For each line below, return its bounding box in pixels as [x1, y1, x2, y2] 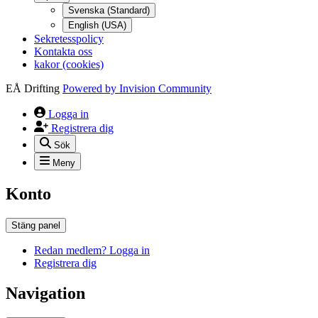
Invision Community [119, 82, 212, 95]
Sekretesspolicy [34, 33, 104, 45]
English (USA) [68, 20, 126, 31]
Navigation [6, 284, 85, 303]
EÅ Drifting [6, 82, 60, 95]
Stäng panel [11, 220, 60, 231]
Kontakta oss [34, 45, 92, 58]
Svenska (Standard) [68, 5, 150, 16]
